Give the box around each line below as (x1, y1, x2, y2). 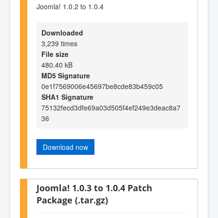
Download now (43, 142, 88, 152)
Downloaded (41, 28, 83, 38)
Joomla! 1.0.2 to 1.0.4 (36, 1, 104, 11)
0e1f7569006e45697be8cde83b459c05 (41, 81, 163, 91)
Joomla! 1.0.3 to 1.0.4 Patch (36, 181, 152, 194)
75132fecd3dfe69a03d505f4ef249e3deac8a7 (41, 103, 181, 113)
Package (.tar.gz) (36, 193, 108, 206)
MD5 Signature (41, 71, 90, 81)
